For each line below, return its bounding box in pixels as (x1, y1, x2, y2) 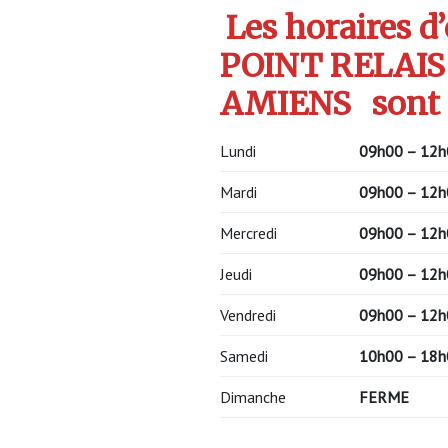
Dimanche (220, 387, 286, 408)
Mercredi (220, 223, 277, 244)
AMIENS (220, 84, 351, 125)
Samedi (220, 346, 268, 367)
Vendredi (220, 305, 276, 326)
